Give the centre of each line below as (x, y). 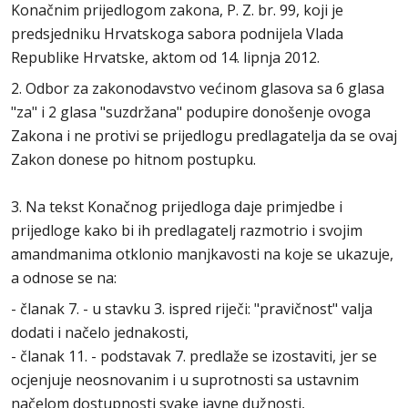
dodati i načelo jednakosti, (100, 332)
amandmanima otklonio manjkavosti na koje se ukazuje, (202, 254)
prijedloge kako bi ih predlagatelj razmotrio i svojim (187, 230)
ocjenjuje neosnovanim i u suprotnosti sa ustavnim (185, 380)
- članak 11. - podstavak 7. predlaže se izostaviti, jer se (194, 356)
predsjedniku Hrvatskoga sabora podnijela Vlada (177, 34)
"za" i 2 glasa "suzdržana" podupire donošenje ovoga (191, 112)
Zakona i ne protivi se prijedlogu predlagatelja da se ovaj (204, 136)
